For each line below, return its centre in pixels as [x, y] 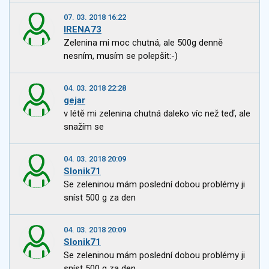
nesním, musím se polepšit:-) [121, 56]
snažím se [84, 127]
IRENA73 [83, 30]
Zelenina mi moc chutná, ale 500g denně [143, 43]
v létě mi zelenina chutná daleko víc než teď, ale [157, 114]
